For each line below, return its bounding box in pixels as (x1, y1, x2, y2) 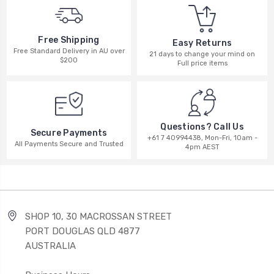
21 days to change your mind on (149, 50, 255, 59)
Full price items (177, 59, 228, 68)
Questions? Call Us (160, 122, 244, 133)
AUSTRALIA (25, 240, 76, 252)
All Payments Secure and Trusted (14, 139, 124, 148)
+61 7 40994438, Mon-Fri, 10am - (147, 134, 257, 143)
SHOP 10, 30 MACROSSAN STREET (25, 211, 172, 223)
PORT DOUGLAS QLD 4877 (25, 226, 140, 237)
